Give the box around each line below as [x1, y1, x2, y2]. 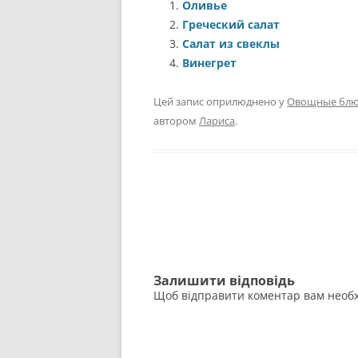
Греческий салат [182, 17, 280, 32]
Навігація [153, 213, 209, 229]
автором [153, 113, 199, 128]
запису [153, 258, 193, 273]
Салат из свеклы [182, 36, 280, 51]
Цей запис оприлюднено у [153, 94, 287, 109]
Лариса [199, 113, 235, 128]
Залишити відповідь [153, 272, 295, 289]
